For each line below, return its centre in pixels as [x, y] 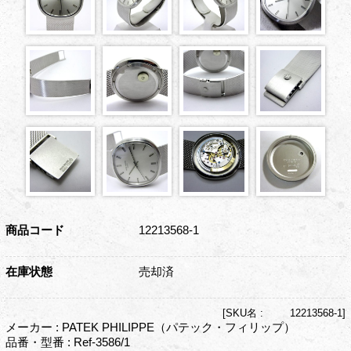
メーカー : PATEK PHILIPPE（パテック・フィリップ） [150, 327]
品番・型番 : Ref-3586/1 [67, 342]
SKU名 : [246, 313]
